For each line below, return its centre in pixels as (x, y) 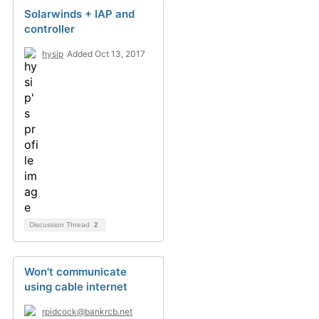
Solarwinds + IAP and (79, 14)
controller (49, 29)
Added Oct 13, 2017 (106, 54)
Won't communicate (75, 272)
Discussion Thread (61, 225)
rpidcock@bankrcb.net (87, 312)
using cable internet (76, 287)
